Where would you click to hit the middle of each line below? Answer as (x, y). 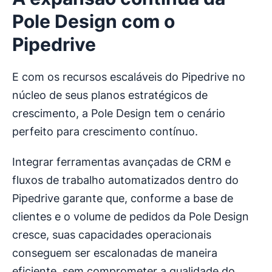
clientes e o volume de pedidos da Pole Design (131, 217)
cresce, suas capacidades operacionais (112, 235)
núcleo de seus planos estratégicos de (110, 95)
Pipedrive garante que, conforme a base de (123, 199)
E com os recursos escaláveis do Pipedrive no (129, 77)
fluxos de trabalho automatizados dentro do (125, 180)
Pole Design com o (93, 22)
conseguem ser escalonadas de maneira (115, 253)
